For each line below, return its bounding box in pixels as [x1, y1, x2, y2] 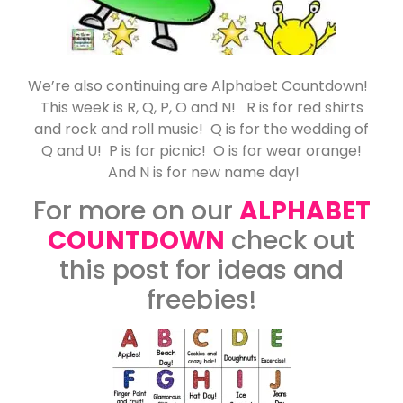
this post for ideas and [59, 253, 344, 289]
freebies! [147, 282, 256, 318]
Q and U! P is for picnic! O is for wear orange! [41, 139, 362, 161]
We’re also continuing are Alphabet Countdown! [28, 75, 375, 96]
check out [225, 223, 355, 259]
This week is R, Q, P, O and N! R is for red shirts [40, 96, 363, 118]
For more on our [32, 193, 239, 229]
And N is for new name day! [103, 161, 300, 183]
